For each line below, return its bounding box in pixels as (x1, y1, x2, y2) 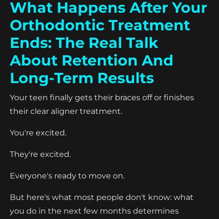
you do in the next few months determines (10, 206, 179, 216)
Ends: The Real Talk (10, 33, 158, 52)
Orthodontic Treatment (10, 16, 190, 34)
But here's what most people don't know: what (10, 192, 194, 202)
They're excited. (10, 149, 71, 159)
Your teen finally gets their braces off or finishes (10, 92, 194, 102)
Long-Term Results (10, 68, 154, 87)
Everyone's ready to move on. (10, 171, 125, 180)
